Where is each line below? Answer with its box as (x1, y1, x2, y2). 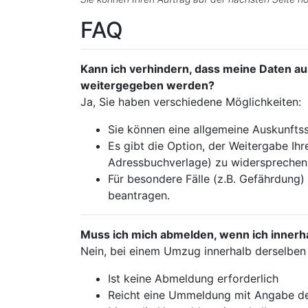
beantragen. (108, 188, 170, 202)
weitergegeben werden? (80, 78, 214, 92)
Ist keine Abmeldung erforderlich (108, 272, 278, 285)
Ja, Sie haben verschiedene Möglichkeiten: (80, 95, 301, 109)
